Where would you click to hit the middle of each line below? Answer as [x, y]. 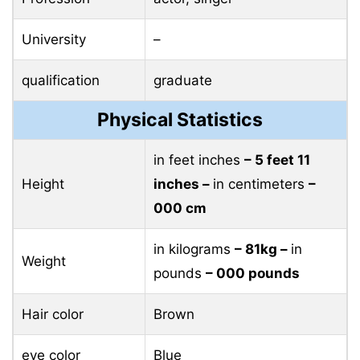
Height [43, 184]
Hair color [53, 314]
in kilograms [194, 249]
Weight [44, 261]
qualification [61, 80]
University [54, 39]
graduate [183, 80]
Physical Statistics [180, 119]
